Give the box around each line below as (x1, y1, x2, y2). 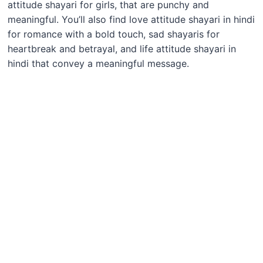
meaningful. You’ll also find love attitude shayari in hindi (7, 14, 255, 26)
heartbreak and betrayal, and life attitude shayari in (7, 43, 236, 55)
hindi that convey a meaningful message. (7, 58, 189, 70)
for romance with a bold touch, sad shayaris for (7, 28, 220, 41)
